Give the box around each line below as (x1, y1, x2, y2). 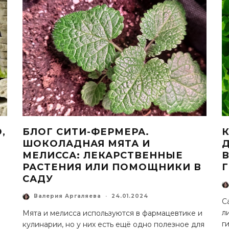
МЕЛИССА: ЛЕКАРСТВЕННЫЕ (22, 149, 183, 161)
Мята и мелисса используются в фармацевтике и (22, 208, 202, 218)
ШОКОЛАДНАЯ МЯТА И (22, 138, 150, 149)
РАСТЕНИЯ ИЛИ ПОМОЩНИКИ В (22, 161, 201, 173)
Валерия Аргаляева (34, 193, 101, 200)
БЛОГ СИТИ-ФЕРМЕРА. (22, 126, 149, 138)
